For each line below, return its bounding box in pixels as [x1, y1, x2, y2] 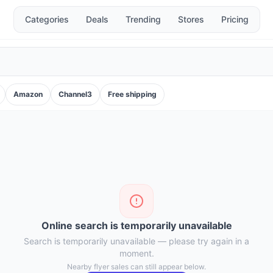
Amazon [13, 90, 43, 99]
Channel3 [58, 90, 92, 99]
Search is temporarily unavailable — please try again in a [24, 236, 249, 246]
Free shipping [108, 90, 157, 99]
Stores [177, 14, 204, 24]
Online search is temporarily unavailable [41, 219, 232, 232]
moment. [119, 248, 154, 258]
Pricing [221, 14, 249, 24]
